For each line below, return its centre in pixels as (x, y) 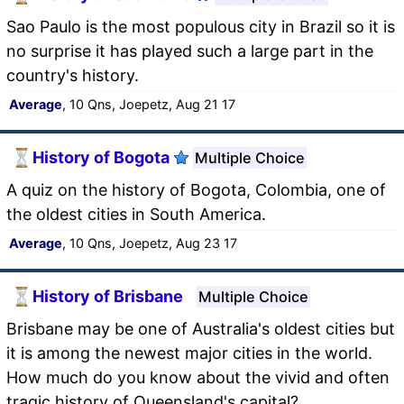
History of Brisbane (108, 297)
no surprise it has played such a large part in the (190, 50)
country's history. (73, 75)
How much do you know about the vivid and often (198, 377)
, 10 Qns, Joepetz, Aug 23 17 (150, 243)
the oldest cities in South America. (136, 214)
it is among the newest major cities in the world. (189, 353)
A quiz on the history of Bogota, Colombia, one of (196, 189)
